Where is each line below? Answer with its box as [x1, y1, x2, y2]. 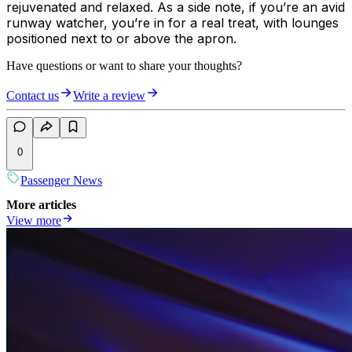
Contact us [6, 88, 59, 102]
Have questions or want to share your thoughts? [6, 58, 242, 72]
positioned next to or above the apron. [6, 30, 236, 46]
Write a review [73, 88, 145, 102]
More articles [6, 198, 76, 212]
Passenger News [20, 174, 102, 188]
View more [6, 214, 61, 228]
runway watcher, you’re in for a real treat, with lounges [6, 14, 339, 31]
